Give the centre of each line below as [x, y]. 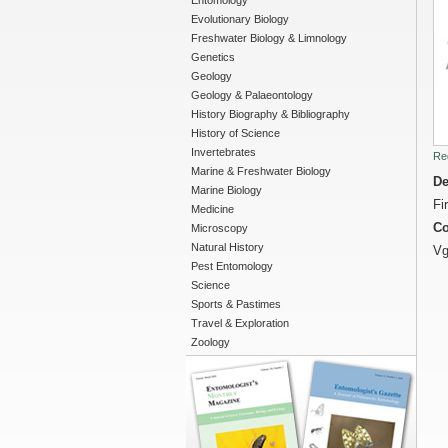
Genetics [213, 57]
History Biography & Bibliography [270, 114]
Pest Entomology [232, 266]
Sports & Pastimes [236, 304]
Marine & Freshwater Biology [261, 171]
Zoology [210, 342]
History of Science [235, 133]
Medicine [212, 209]
